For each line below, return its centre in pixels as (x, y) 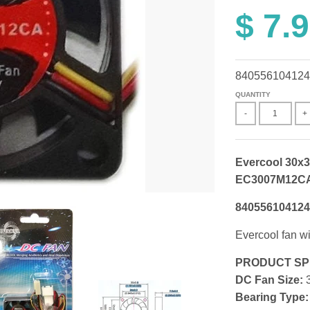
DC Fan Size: (269, 280)
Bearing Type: (272, 297)
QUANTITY (253, 94)
